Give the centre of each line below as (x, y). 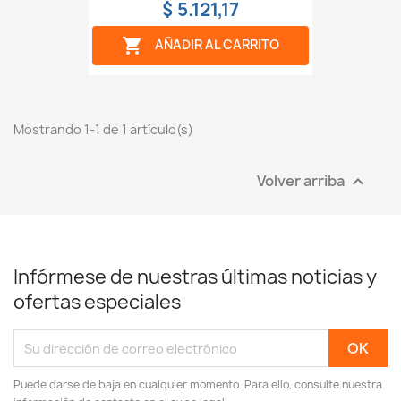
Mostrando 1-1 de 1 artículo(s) (103, 130)
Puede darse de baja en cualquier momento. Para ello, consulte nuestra (198, 385)
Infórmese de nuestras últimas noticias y (195, 277)
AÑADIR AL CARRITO (217, 45)
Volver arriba (302, 180)
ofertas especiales (97, 303)
